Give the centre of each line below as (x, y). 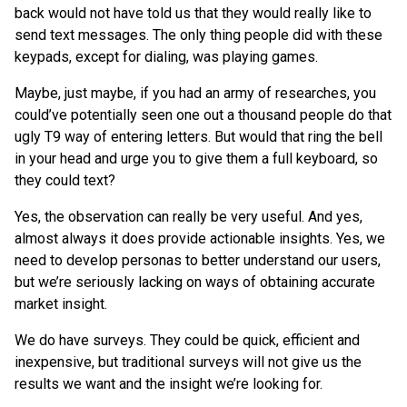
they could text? (65, 180)
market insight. (61, 303)
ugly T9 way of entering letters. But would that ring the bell (199, 136)
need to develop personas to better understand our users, (198, 260)
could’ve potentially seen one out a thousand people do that (203, 114)
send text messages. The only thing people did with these (199, 35)
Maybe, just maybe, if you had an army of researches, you (195, 93)
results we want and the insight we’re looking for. (169, 383)
